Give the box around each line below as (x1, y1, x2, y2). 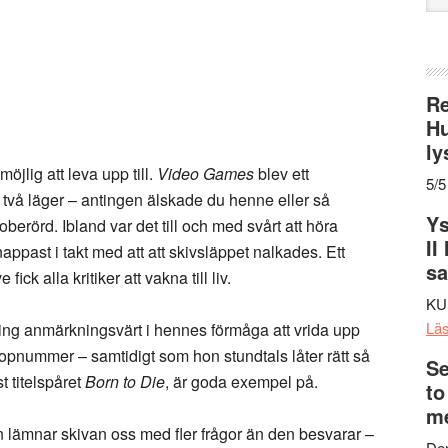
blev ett (254, 162, 309, 185)
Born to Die (85, 370, 165, 393)
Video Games (157, 162, 254, 185)
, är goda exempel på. (165, 370, 318, 393)
